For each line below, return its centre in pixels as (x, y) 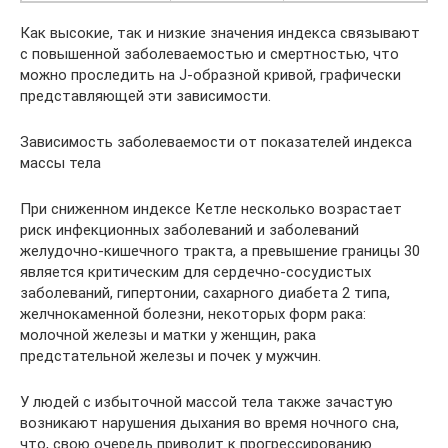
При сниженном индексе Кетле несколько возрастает (211, 209)
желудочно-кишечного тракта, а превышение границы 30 (220, 251)
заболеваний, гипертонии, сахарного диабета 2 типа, (205, 293)
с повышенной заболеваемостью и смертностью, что (209, 54)
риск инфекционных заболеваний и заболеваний (189, 230)
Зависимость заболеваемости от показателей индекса (216, 142)
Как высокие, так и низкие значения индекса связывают (220, 33)
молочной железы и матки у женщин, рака (168, 335)
